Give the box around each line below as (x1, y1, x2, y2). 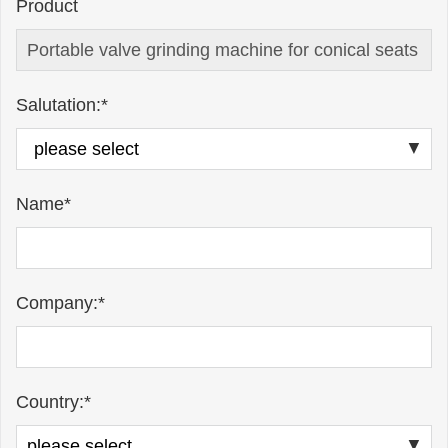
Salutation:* (16, 95, 108, 115)
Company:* (16, 293, 105, 313)
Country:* (16, 392, 91, 412)
